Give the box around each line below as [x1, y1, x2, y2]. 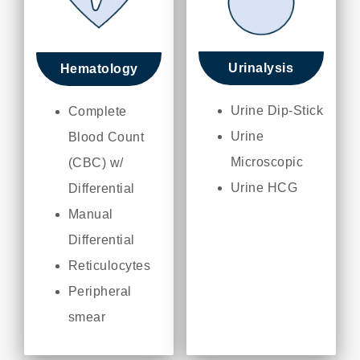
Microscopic [230, 155, 304, 170]
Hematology [59, 62, 138, 76]
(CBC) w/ [67, 156, 124, 170]
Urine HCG [230, 181, 298, 195]
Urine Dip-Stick [230, 104, 324, 118]
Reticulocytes [67, 259, 151, 273]
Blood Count [67, 130, 145, 145]
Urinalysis [228, 61, 294, 76]
